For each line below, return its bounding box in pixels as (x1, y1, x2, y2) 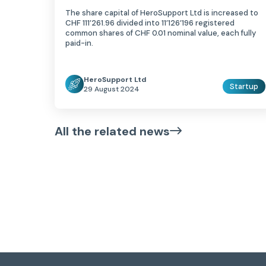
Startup (230, 81, 259, 91)
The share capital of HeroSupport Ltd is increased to (65, 7, 258, 18)
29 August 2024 (84, 84, 140, 94)
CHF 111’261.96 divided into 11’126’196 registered (65, 17, 235, 28)
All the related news (55, 123, 170, 139)
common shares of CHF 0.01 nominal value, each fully (65, 27, 256, 38)
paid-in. (65, 37, 93, 48)
